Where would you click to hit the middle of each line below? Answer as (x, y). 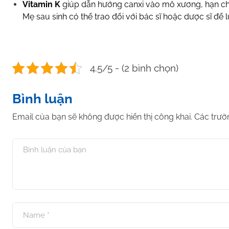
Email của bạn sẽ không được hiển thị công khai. (102, 117)
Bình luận (42, 99)
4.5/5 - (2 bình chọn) (134, 68)
